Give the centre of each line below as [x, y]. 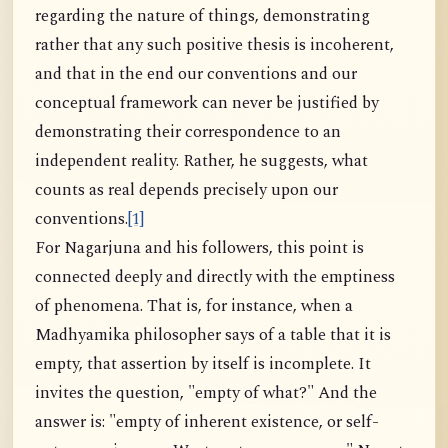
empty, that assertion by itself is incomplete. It [203, 365]
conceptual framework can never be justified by [207, 104]
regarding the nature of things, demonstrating [202, 17]
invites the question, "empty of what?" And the [206, 394]
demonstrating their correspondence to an [188, 133]
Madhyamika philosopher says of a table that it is [213, 336]
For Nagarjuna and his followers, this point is [199, 249]
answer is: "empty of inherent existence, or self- [207, 423]
